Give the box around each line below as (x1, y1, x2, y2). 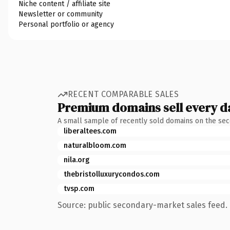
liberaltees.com (64, 126, 117, 136)
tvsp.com (64, 184, 94, 193)
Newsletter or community (18, 9, 103, 18)
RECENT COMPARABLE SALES (68, 89, 179, 99)
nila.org (64, 155, 89, 164)
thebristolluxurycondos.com (64, 169, 160, 179)
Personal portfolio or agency (18, 20, 114, 29)
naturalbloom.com (64, 141, 126, 150)
